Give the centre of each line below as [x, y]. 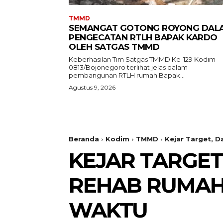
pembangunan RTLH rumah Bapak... [127, 75]
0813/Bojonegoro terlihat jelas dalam [128, 67]
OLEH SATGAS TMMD [114, 47]
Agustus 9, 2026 [92, 88]
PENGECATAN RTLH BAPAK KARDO [143, 38]
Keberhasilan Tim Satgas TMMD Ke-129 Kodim [142, 59]
